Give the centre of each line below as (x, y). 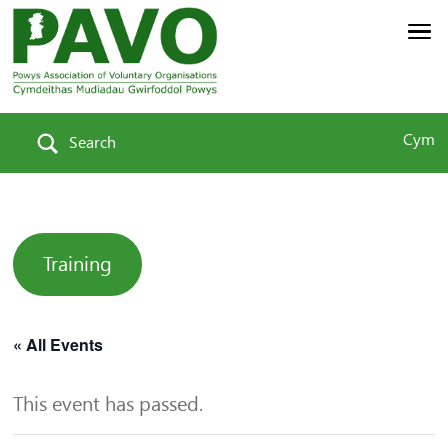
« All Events (58, 345)
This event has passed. (108, 404)
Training (78, 264)
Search (93, 143)
